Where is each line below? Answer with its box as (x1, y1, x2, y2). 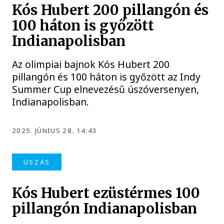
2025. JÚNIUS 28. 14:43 (12, 125, 97, 135)
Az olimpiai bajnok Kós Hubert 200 (12, 57, 170, 71)
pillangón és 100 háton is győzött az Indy (12, 69, 201, 83)
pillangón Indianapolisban (12, 200, 197, 218)
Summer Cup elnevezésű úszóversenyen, (12, 82, 199, 96)
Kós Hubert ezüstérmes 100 (12, 184, 200, 202)
